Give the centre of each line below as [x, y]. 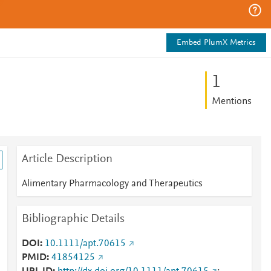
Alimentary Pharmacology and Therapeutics [112, 184]
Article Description [67, 159]
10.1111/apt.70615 [85, 244]
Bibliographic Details [73, 219]
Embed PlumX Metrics [216, 43]
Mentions [231, 102]
